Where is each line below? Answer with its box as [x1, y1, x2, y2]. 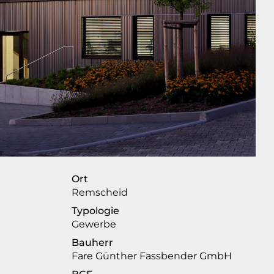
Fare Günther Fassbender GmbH [72, 250, 232, 262]
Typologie [72, 205, 120, 217]
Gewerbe [72, 218, 117, 231]
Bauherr [72, 237, 114, 249]
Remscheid [72, 187, 128, 199]
